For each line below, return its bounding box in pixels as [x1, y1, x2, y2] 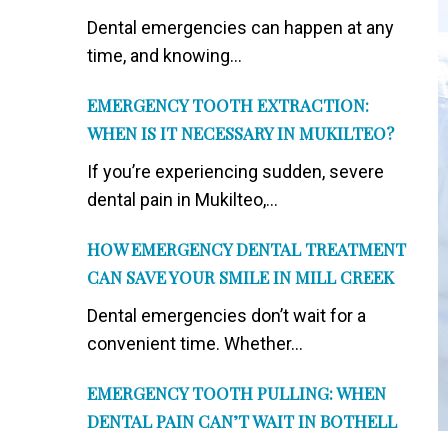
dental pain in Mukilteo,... [87, 189, 278, 210]
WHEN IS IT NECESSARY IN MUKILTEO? [87, 122, 394, 144]
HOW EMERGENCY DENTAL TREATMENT [87, 238, 406, 260]
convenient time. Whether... [87, 333, 303, 354]
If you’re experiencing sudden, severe [87, 161, 384, 182]
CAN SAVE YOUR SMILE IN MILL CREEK [87, 266, 394, 288]
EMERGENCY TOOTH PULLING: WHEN [87, 382, 386, 404]
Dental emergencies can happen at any [87, 17, 394, 38]
